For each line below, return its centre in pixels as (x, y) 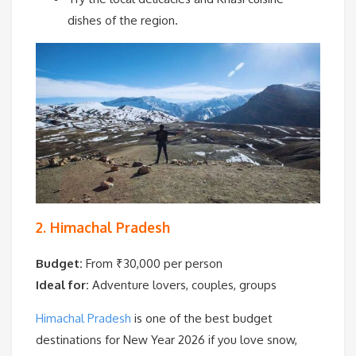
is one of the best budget (202, 318)
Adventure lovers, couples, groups (183, 284)
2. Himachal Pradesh (103, 228)
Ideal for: (62, 284)
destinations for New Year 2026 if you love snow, (166, 339)
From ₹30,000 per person (153, 263)
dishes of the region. (123, 21)
